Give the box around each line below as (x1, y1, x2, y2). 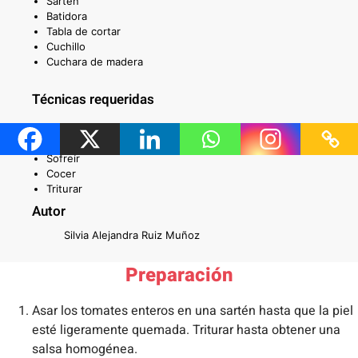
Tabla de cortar (46, 25, 121, 38)
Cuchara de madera (46, 55, 143, 69)
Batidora (46, 10, 87, 23)
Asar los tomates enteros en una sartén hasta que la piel (32, 301, 353, 321)
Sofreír (46, 152, 80, 165)
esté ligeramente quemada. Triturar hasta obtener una (32, 320, 340, 340)
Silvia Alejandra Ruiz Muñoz (64, 229, 200, 242)
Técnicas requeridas (32, 89, 154, 110)
